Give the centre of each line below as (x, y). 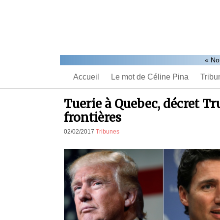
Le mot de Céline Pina (150, 77)
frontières (93, 118)
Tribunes (108, 132)
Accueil (86, 77)
